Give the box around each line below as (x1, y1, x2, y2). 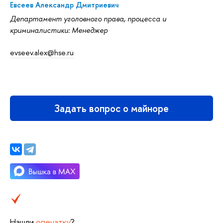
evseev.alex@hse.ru (10, 47, 74, 58)
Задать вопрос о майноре (54, 101, 169, 115)
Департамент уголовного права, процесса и (10, 13, 166, 24)
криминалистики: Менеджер (10, 24, 108, 35)
